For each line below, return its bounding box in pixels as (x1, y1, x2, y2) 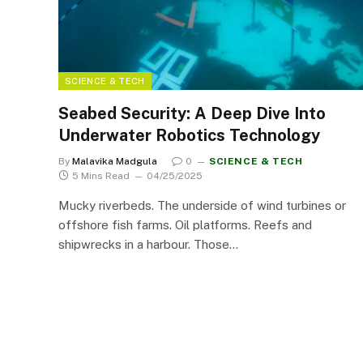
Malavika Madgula (72, 155, 157, 167)
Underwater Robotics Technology (58, 125, 320, 145)
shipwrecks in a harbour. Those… (58, 237, 238, 251)
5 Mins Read (72, 169, 130, 181)
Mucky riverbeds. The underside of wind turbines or (58, 198, 346, 212)
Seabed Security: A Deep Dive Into (58, 103, 326, 123)
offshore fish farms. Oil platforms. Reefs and (58, 217, 312, 232)
